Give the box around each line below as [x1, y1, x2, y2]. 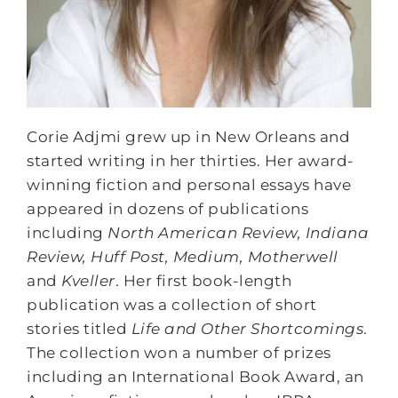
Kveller [61, 272, 115, 290]
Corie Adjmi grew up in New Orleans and [27, 128, 351, 146]
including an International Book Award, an [27, 368, 364, 386]
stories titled [27, 320, 131, 338]
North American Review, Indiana [107, 224, 370, 242]
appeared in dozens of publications [27, 200, 309, 218]
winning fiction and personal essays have [27, 176, 352, 194]
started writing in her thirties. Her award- [27, 152, 354, 170]
